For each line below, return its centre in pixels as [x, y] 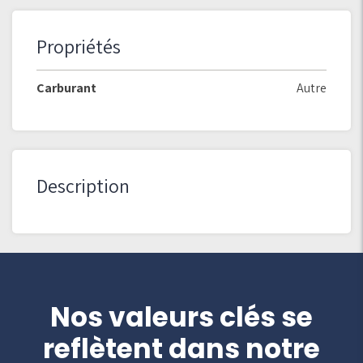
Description [83, 186]
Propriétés [79, 46]
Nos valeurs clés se [181, 317]
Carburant [66, 88]
